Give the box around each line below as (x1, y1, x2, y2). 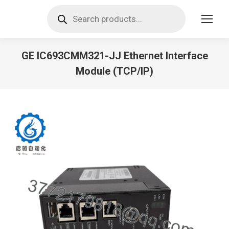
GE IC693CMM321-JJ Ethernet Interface (21, 50, 208, 62)
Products (47, 4, 79, 13)
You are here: (114, 80, 160, 90)
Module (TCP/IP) (76, 65, 153, 77)
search (47, 12, 71, 21)
